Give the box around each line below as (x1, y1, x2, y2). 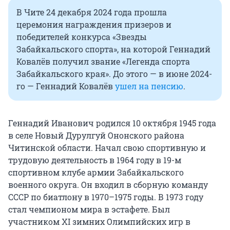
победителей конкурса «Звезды (16, 31, 147, 43)
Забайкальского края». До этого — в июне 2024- (16, 68, 212, 80)
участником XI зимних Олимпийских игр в (8, 216, 190, 227)
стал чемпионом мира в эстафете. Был (8, 204, 170, 215)
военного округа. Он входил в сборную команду (8, 179, 208, 190)
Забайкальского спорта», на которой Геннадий (16, 44, 210, 55)
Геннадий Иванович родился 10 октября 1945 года (8, 118, 216, 129)
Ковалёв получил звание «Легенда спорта (16, 56, 190, 67)
